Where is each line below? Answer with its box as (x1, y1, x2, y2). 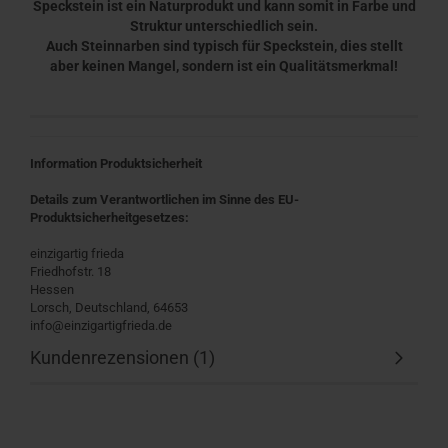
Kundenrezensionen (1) (30, 347, 215, 368)
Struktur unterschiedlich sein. (130, 18, 318, 34)
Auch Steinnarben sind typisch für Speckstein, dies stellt (45, 38, 403, 54)
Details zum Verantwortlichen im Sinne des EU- (30, 192, 299, 207)
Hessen (30, 282, 74, 297)
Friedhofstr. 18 (30, 264, 111, 279)
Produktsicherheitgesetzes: (30, 210, 189, 225)
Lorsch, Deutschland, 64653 (30, 300, 188, 315)
